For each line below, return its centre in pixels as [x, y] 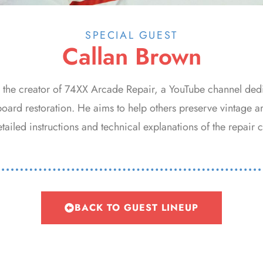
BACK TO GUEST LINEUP [136, 208]
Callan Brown [131, 56]
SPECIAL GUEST [131, 35]
